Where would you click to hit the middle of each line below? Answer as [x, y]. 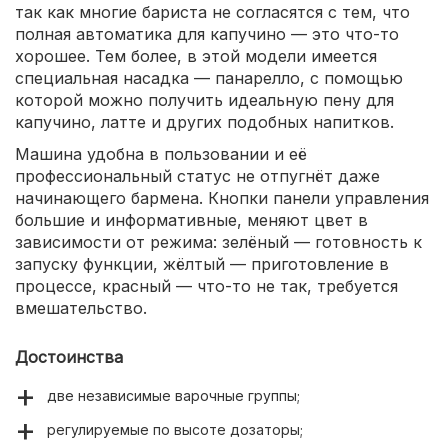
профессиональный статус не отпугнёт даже [197, 176]
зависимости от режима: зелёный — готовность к [218, 242]
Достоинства [69, 357]
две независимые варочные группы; [173, 396]
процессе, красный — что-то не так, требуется [206, 286]
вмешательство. [81, 308]
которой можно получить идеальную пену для [204, 100]
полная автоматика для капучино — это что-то [207, 34]
